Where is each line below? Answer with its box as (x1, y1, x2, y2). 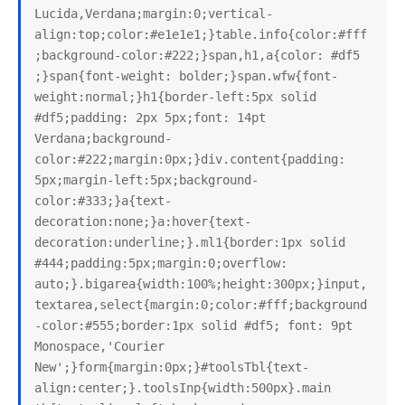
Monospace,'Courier (34, 339, 165, 353)
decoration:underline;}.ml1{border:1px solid (34, 235, 345, 250)
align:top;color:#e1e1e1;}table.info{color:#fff (34, 27, 367, 42)
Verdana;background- (34, 131, 172, 146)
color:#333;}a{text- (34, 193, 172, 208)
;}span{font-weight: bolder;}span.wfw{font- (34, 69, 338, 83)
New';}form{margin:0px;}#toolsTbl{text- (34, 360, 309, 374)
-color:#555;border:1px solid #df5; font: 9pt (34, 318, 353, 333)
